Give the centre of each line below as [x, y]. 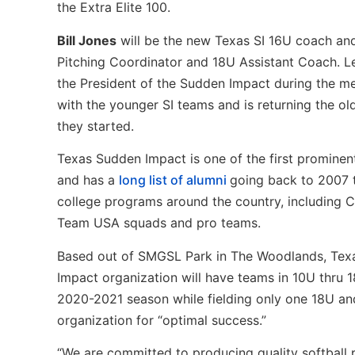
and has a [88, 180]
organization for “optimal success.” [162, 320]
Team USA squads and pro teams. [159, 223]
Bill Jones [87, 40]
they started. [95, 126]
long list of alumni [173, 180]
